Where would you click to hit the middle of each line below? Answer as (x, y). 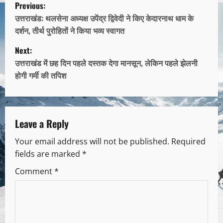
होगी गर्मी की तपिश (41, 75)
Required (188, 142)
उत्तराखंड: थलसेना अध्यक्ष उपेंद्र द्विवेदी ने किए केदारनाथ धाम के (104, 18)
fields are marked (49, 154)
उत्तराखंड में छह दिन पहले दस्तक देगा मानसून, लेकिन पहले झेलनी (106, 63)
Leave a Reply (42, 124)
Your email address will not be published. (92, 142)
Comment (35, 171)
